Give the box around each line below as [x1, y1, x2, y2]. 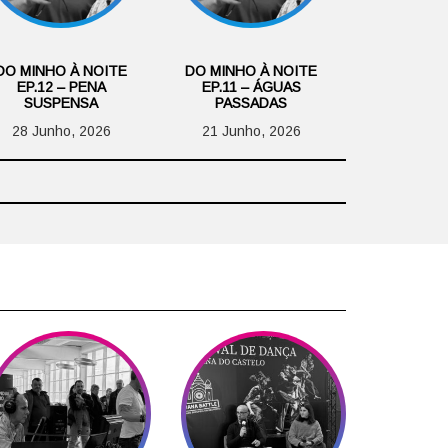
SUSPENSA [24, 94, 98, 111]
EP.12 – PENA [16, 78, 106, 95]
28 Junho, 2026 [11, 122, 111, 139]
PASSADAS [215, 94, 287, 111]
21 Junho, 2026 [201, 122, 301, 139]
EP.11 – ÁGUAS [201, 78, 301, 95]
